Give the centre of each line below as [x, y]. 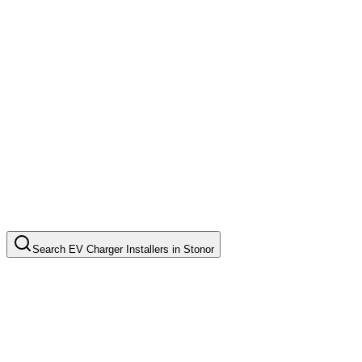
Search [51, 250]
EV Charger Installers [119, 250]
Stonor [199, 250]
